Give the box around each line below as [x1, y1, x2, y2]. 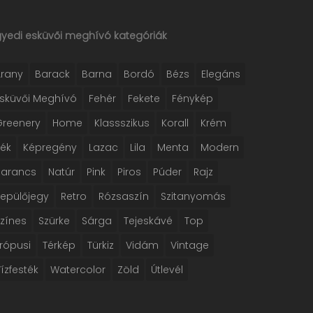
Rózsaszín [99, 189, 150, 203]
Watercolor [50, 263, 106, 277]
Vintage [170, 238, 210, 252]
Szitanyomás [161, 189, 226, 203]
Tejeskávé [124, 214, 173, 228]
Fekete [128, 92, 161, 105]
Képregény [23, 140, 78, 154]
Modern [201, 140, 240, 154]
